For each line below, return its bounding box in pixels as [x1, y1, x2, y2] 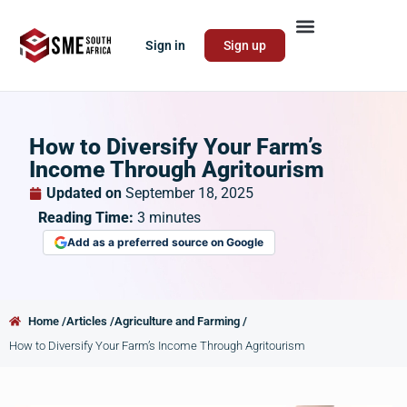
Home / [28, 314, 67, 328]
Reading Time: [38, 209, 137, 226]
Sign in [145, 38, 186, 53]
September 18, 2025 [125, 184, 253, 202]
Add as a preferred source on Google [67, 235, 263, 249]
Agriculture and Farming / [114, 314, 248, 328]
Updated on [46, 184, 122, 202]
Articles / [66, 314, 115, 328]
